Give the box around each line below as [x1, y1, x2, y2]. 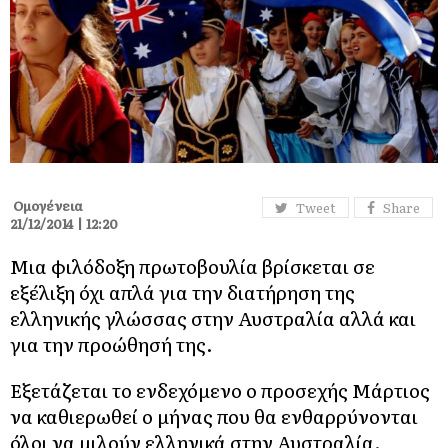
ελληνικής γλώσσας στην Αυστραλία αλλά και [10, 304, 416, 333]
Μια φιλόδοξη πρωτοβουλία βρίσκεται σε [10, 252, 375, 281]
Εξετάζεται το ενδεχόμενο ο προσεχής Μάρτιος [10, 376, 430, 405]
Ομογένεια [10, 196, 83, 216]
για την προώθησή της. [10, 330, 213, 359]
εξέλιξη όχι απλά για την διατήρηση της [10, 278, 355, 307]
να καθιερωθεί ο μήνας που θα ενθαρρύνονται [10, 402, 418, 431]
